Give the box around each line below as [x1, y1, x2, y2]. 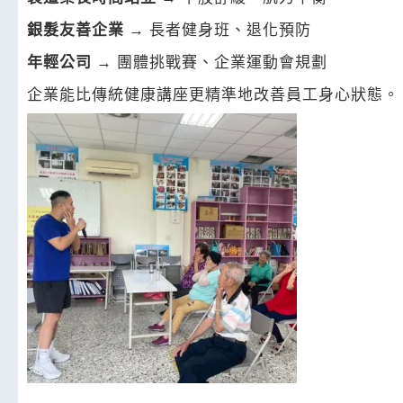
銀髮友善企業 [27, 18, 124, 40]
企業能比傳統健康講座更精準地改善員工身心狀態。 [27, 83, 399, 104]
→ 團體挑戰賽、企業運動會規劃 [92, 50, 327, 72]
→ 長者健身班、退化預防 [124, 18, 311, 40]
